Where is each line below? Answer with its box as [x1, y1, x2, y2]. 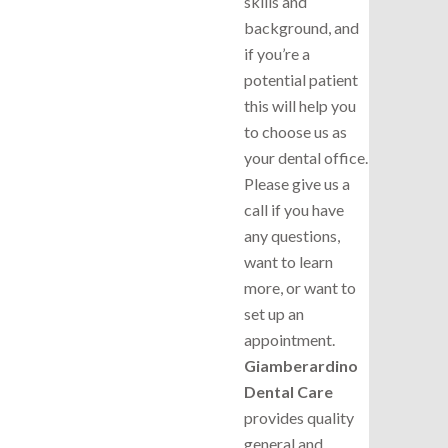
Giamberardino [244, 355, 358, 375]
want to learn [244, 251, 333, 271]
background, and [244, 17, 359, 37]
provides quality [244, 407, 354, 427]
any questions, [244, 225, 340, 245]
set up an [244, 303, 304, 323]
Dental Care [244, 381, 333, 401]
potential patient [244, 69, 358, 89]
